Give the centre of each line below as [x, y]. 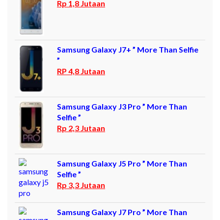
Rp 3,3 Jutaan [81, 185]
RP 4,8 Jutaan [81, 71]
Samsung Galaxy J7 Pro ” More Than [122, 212]
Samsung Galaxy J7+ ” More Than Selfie [128, 50]
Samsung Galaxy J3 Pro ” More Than [122, 107]
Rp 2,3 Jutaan [81, 128]
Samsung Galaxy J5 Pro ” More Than [122, 164]
